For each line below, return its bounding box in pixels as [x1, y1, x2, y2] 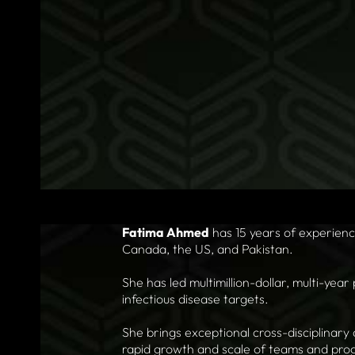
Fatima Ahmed [121, 223, 209, 240]
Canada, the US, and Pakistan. [121, 240, 293, 257]
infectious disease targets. [121, 290, 269, 307]
